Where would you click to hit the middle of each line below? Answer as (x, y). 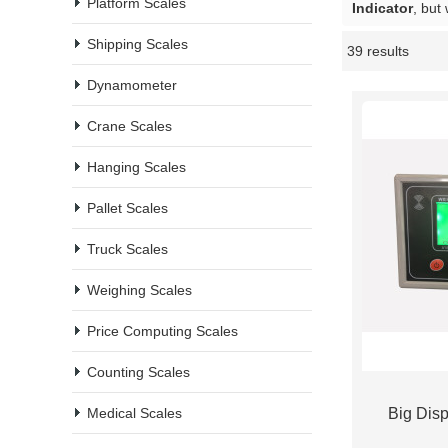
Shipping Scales (137, 44)
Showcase (264, 55)
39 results (378, 51)
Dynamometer (132, 85)
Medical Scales (134, 413)
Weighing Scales (139, 290)
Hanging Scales (136, 167)
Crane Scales (129, 126)
